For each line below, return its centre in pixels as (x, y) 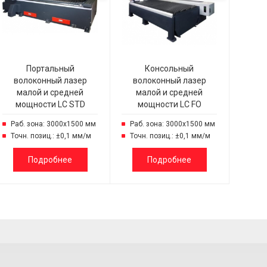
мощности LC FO (169, 104)
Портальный (50, 69)
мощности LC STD (50, 104)
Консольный (169, 69)
